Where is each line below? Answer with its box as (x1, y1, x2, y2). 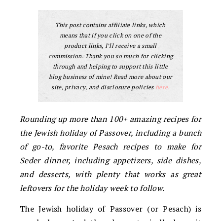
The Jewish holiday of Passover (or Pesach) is (20, 203, 201, 214)
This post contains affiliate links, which (55, 21, 166, 29)
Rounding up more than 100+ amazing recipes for (20, 113, 201, 124)
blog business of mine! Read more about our (48, 73, 173, 80)
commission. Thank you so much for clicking (48, 52, 173, 60)
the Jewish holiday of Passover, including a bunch (20, 127, 201, 138)
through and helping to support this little (53, 63, 168, 70)
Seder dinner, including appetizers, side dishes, (20, 155, 201, 166)
